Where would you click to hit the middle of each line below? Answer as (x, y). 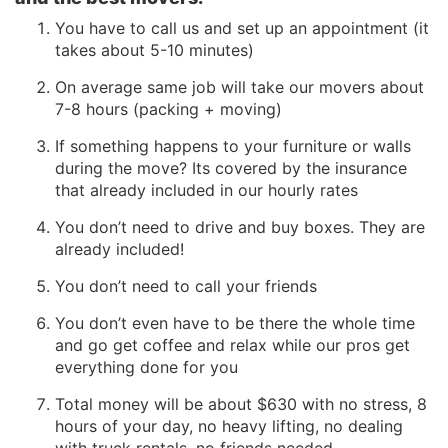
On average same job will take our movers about (239, 87)
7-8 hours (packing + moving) (168, 109)
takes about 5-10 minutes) (154, 50)
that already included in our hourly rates (206, 190)
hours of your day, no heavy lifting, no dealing (229, 426)
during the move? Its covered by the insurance (231, 168)
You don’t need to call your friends (186, 286)
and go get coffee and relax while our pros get (232, 345)
